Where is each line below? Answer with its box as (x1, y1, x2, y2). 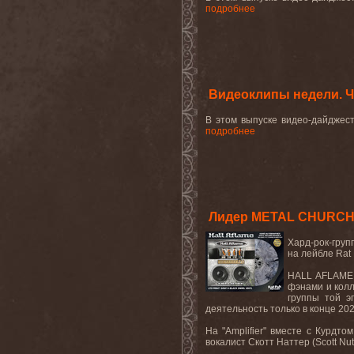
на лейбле (288, 248, 336, 259)
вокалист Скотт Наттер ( (205, 337, 315, 348)
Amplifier (225, 326, 264, 337)
